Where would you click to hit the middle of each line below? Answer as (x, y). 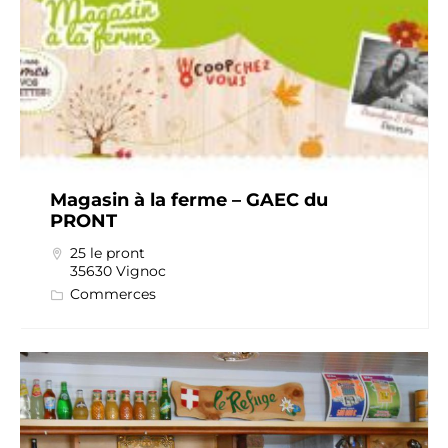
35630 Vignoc (117, 271)
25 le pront (107, 253)
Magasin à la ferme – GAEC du (188, 200)
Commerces (112, 294)
